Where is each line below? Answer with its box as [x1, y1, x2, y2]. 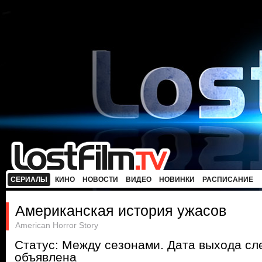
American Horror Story [15, 220, 98, 230]
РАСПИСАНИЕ [202, 175, 253, 184]
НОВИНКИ [159, 175, 195, 184]
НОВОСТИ [82, 175, 118, 184]
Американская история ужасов [15, 202, 226, 219]
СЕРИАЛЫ [11, 175, 47, 184]
